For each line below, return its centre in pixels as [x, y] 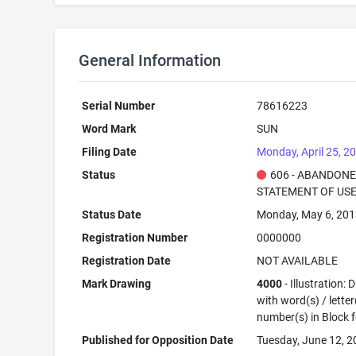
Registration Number [135, 238]
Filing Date [110, 152]
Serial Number [119, 106]
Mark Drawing [117, 284]
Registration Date [127, 261]
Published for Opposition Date [158, 340]
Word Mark [109, 129]
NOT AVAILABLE [298, 261]
